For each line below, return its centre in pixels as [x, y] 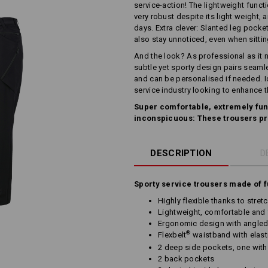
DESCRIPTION [181, 153]
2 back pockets [186, 259]
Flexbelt [172, 235]
